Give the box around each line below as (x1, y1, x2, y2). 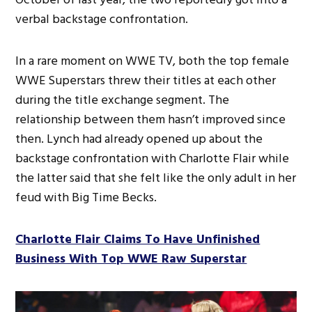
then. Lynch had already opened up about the (15, 129, 263, 150)
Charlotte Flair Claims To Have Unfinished (15, 229, 260, 250)
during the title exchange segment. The (15, 90, 230, 111)
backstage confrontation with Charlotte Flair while (15, 148, 290, 169)
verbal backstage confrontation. (15, 9, 189, 30)
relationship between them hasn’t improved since (15, 109, 286, 130)
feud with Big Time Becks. (15, 187, 157, 208)
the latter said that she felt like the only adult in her (15, 168, 297, 189)
